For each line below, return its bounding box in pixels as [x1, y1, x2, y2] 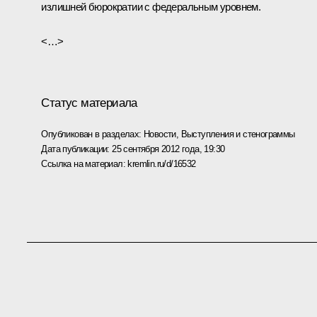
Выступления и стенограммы [180, 128, 295, 139]
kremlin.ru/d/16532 [127, 158, 196, 169]
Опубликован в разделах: [41, 128, 144, 139]
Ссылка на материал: [41, 158, 128, 169]
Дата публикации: [41, 143, 113, 154]
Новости [144, 128, 176, 139]
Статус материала [41, 96, 137, 110]
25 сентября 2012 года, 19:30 [112, 143, 225, 154]
